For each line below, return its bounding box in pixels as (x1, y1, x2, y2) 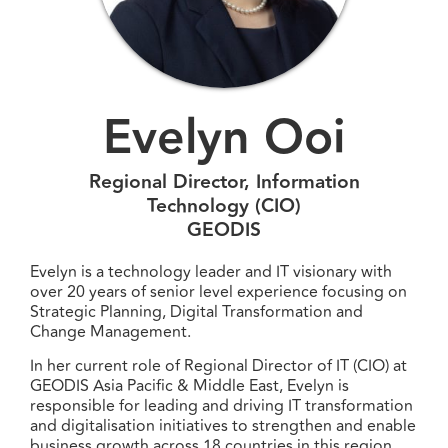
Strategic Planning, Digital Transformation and (30, 300, 363, 324)
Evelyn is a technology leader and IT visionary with (30, 260, 392, 284)
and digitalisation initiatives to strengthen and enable (30, 414, 416, 439)
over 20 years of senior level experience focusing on (30, 280, 407, 304)
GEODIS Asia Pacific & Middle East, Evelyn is (30, 374, 349, 399)
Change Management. (30, 320, 195, 344)
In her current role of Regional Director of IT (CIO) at (30, 354, 407, 379)
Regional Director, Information (88, 167, 360, 197)
